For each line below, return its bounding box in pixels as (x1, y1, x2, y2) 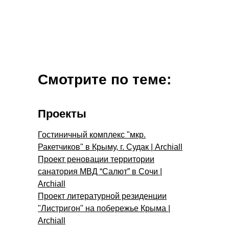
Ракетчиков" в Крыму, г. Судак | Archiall (38, 142, 182, 151)
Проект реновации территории (38, 154, 154, 164)
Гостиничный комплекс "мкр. (38, 130, 146, 139)
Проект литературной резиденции (38, 191, 167, 200)
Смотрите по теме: (38, 71, 171, 87)
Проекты (38, 107, 86, 120)
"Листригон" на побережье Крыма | (38, 203, 170, 213)
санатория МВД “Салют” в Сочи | (38, 167, 162, 176)
